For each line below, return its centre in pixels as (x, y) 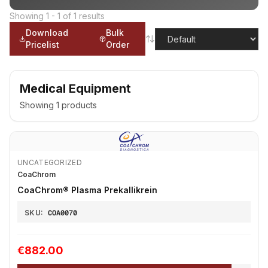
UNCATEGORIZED (50, 162)
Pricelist (43, 45)
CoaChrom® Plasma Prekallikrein (87, 190)
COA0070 (63, 213)
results (92, 16)
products (78, 105)
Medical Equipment (75, 89)
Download (47, 33)
